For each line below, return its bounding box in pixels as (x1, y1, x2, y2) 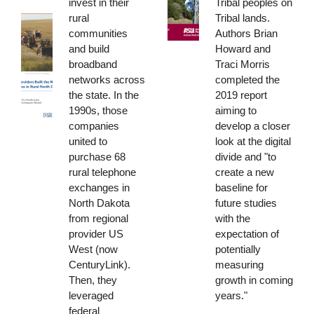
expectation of (214, 227, 279, 240)
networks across (68, 73, 145, 86)
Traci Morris (214, 57, 270, 70)
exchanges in (68, 181, 130, 193)
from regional (68, 212, 128, 224)
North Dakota (68, 196, 130, 209)
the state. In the (68, 88, 139, 101)
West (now (68, 243, 118, 255)
